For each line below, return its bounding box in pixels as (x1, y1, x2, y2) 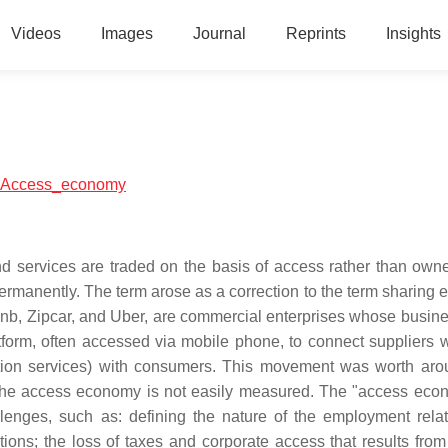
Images (100, 25, 153, 42)
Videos (10, 25, 61, 42)
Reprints (285, 25, 346, 42)
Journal (192, 25, 246, 42)
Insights (385, 25, 441, 42)
